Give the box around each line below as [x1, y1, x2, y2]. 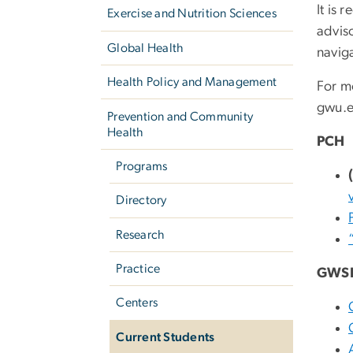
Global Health [107, 41, 184, 54]
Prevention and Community [107, 110, 254, 123]
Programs [116, 159, 168, 173]
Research [116, 228, 165, 241]
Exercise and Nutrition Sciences [107, 7, 277, 20]
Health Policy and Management [107, 76, 277, 89]
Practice [116, 262, 161, 276]
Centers [116, 296, 158, 310]
